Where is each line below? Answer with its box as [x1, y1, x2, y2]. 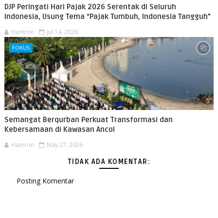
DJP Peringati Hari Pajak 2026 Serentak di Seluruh [4, 2, 176, 11]
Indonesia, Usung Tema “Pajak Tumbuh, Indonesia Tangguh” [4, 12, 211, 21]
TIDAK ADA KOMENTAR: [67, 158, 151, 166]
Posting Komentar [16, 176, 74, 185]
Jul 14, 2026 [46, 28, 78, 36]
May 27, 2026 [46, 141, 83, 149]
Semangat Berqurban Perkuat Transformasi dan [4, 115, 173, 124]
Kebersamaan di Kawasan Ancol [4, 125, 115, 134]
